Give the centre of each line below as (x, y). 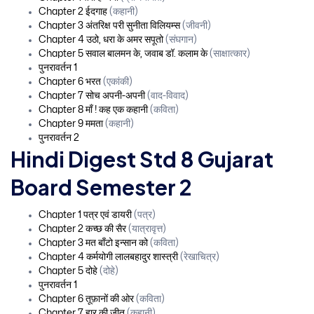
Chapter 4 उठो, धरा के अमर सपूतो (101, 39)
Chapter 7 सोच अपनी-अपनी (92, 95)
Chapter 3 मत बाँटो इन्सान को (93, 243)
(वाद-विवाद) (167, 95)
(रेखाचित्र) (199, 257)
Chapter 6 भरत (70, 81)
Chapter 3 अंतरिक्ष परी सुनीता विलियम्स (109, 25)
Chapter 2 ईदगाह (73, 11)
